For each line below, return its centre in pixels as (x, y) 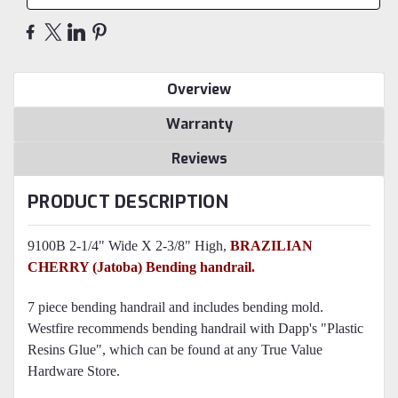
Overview (199, 90)
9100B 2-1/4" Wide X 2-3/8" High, (129, 246)
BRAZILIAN (271, 246)
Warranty (199, 124)
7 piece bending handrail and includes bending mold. (179, 307)
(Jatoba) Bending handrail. (174, 267)
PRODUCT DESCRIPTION (128, 203)
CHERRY (58, 267)
